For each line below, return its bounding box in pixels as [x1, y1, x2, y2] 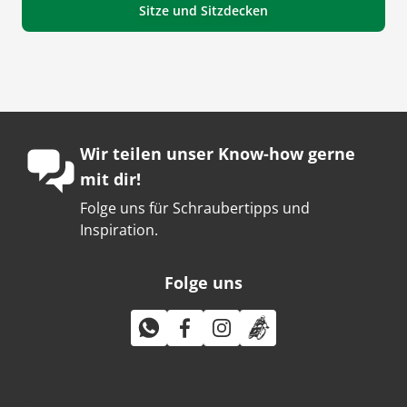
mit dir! [80, 168, 141, 190]
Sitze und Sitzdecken [139, 2, 268, 19]
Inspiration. [80, 220, 158, 240]
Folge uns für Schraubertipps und [80, 198, 310, 218]
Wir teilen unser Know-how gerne [80, 143, 355, 164]
